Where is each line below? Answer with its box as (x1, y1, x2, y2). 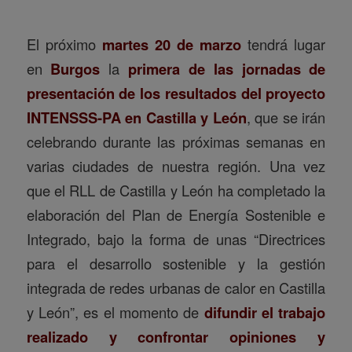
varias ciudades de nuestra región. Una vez (26, 156, 326, 177)
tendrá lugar (241, 34, 326, 55)
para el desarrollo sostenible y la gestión (26, 253, 326, 274)
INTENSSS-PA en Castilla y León (26, 107, 247, 129)
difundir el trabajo (203, 302, 326, 324)
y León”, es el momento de (26, 302, 204, 323)
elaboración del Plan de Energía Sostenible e (26, 204, 326, 225)
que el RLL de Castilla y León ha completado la (26, 180, 326, 201)
